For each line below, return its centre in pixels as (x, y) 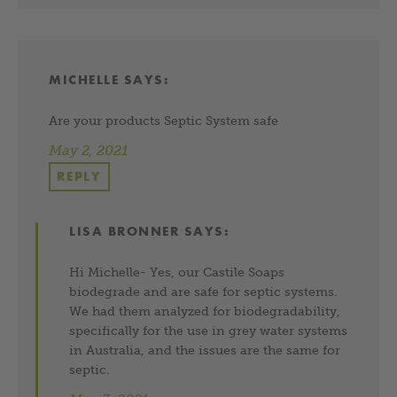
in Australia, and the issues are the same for (205, 350)
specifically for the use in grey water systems (209, 330)
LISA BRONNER (125, 231)
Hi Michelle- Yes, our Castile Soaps (177, 272)
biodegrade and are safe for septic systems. (204, 291)
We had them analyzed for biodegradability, (205, 311)
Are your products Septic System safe (163, 120)
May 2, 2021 (89, 150)
